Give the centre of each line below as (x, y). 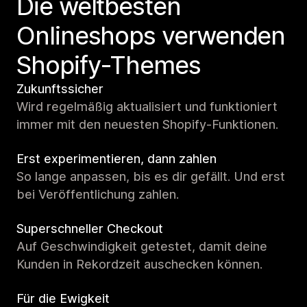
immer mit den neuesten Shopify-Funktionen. (147, 125)
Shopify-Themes (109, 65)
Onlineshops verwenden (151, 36)
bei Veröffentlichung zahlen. (98, 195)
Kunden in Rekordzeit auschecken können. (139, 265)
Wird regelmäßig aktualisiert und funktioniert (147, 107)
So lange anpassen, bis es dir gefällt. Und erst (151, 177)
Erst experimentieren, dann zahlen (116, 159)
